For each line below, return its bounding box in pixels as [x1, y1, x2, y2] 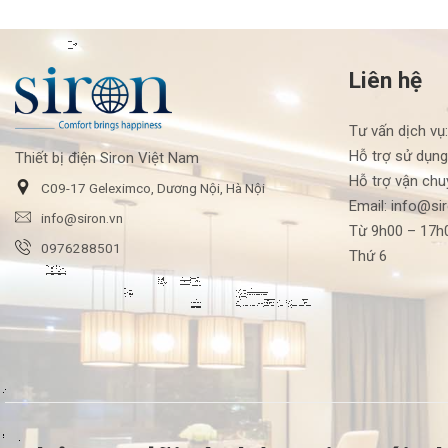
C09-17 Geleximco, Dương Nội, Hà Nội [41, 180, 265, 197]
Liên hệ [348, 66, 422, 93]
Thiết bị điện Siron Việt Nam [15, 149, 199, 168]
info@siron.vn [41, 210, 123, 227]
